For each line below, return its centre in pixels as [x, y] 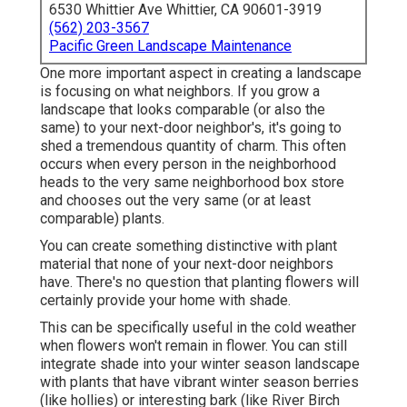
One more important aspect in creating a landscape [201, 74]
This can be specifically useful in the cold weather [198, 328]
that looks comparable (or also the [215, 110]
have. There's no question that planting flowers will [199, 283]
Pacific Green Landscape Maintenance [170, 46]
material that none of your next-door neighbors [187, 264]
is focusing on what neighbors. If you [159, 92]
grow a [298, 92]
